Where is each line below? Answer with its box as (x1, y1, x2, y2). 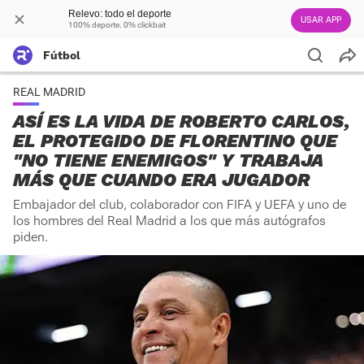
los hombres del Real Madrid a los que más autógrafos (13, 213, 326, 228)
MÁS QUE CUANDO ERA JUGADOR (13, 170, 310, 190)
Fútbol (43, 49, 80, 62)
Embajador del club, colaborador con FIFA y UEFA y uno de (13, 197, 346, 212)
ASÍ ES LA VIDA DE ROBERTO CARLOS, (13, 111, 350, 132)
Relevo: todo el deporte (68, 8, 171, 19)
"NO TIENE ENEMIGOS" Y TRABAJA (13, 150, 323, 171)
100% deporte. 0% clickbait (68, 20, 166, 29)
